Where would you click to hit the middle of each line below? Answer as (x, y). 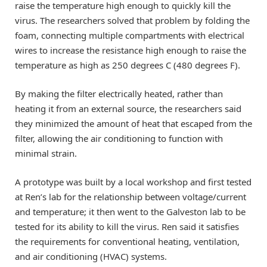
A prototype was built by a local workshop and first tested (133, 181)
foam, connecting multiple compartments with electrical (130, 35)
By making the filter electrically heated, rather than (119, 93)
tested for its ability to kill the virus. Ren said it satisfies (127, 226)
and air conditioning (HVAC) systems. (91, 256)
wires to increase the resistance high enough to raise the (131, 50)
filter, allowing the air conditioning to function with (119, 138)
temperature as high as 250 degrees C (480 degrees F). (128, 65)
